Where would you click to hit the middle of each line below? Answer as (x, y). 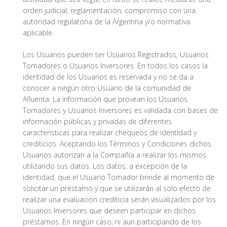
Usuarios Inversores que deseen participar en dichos (109, 211)
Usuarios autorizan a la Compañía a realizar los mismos (115, 155)
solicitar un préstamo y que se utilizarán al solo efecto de (117, 188)
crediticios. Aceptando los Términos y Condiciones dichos (117, 144)
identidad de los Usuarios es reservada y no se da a (108, 77)
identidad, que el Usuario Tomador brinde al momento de (119, 177)
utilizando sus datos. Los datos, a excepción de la (105, 166)
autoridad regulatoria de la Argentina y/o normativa (106, 22)
